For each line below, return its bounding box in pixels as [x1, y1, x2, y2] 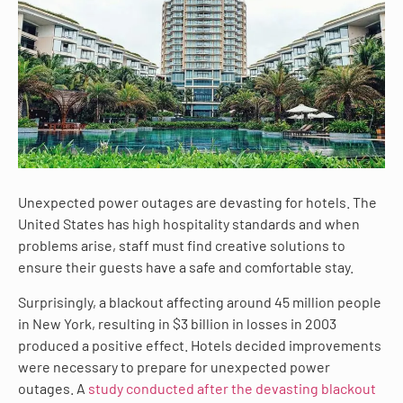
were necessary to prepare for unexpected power [18, 357, 330, 375]
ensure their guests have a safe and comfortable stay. [18, 258, 354, 276]
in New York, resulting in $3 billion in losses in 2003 [18, 314, 336, 332]
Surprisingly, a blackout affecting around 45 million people [18, 292, 381, 310]
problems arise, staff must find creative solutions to [18, 237, 345, 255]
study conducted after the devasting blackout [88, 379, 376, 397]
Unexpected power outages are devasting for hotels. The [18, 193, 377, 211]
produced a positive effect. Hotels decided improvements [18, 336, 381, 354]
